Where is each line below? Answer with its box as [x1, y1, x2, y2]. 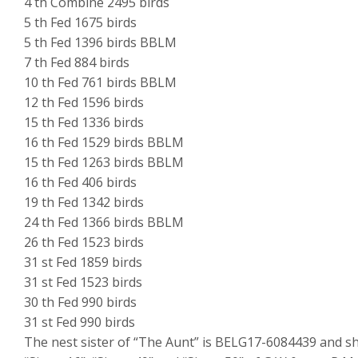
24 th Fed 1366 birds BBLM [24, 213, 184, 232]
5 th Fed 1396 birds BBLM [24, 34, 177, 52]
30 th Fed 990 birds [24, 293, 137, 312]
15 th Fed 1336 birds [24, 113, 144, 132]
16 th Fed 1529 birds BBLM [24, 133, 184, 152]
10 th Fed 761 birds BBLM [24, 74, 177, 92]
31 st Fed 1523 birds [24, 273, 142, 292]
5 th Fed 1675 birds [24, 14, 137, 32]
